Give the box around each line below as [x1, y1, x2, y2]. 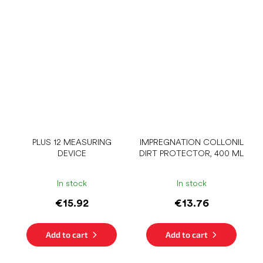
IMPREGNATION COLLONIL [139, 137, 244, 147]
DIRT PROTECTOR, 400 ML [139, 148, 244, 158]
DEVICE [57, 148, 86, 158]
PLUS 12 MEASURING [32, 137, 112, 147]
